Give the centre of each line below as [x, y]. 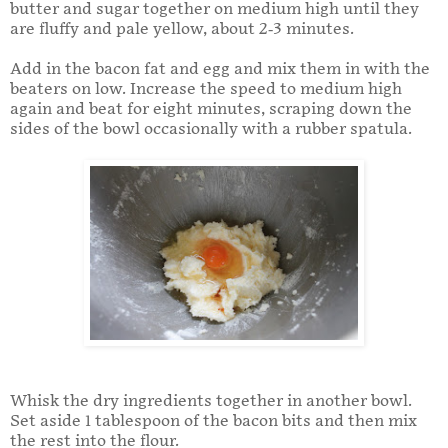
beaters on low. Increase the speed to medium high [206, 89]
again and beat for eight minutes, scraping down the [211, 109]
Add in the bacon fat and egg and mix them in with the [220, 69]
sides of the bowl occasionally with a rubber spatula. [211, 129]
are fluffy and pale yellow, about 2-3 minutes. [182, 29]
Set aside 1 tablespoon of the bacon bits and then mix [213, 421]
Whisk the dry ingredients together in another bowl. [211, 401]
